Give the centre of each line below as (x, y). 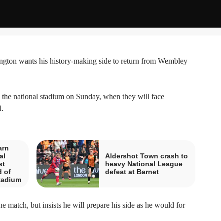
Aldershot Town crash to (147, 156)
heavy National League (144, 164)
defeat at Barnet (132, 171)
